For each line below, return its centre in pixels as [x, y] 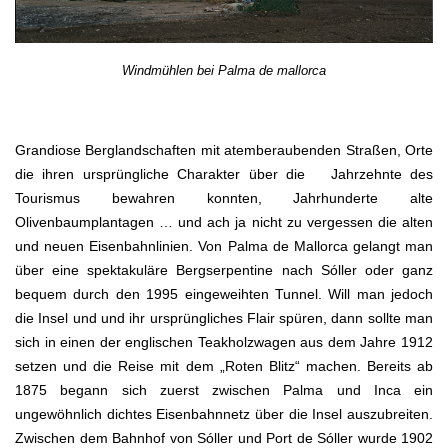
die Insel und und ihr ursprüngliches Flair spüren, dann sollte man [224, 317]
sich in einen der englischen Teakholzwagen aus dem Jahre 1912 [224, 341]
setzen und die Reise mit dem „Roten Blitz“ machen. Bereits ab [224, 365]
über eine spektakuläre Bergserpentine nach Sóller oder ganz [224, 269]
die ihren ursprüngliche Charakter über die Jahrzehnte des [224, 173]
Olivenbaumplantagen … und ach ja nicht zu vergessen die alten [224, 221]
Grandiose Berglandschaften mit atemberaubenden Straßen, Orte [224, 149]
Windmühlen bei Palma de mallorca [224, 70]
